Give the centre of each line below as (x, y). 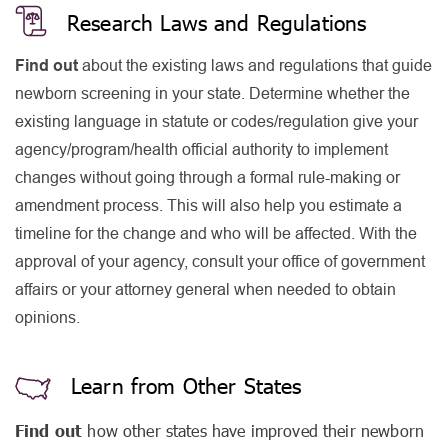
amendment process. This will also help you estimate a (208, 205)
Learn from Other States (186, 385)
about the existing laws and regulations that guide (255, 65)
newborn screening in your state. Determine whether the (212, 93)
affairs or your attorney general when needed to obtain (205, 289)
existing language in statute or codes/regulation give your (216, 121)
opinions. (47, 317)
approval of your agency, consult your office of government (220, 261)
